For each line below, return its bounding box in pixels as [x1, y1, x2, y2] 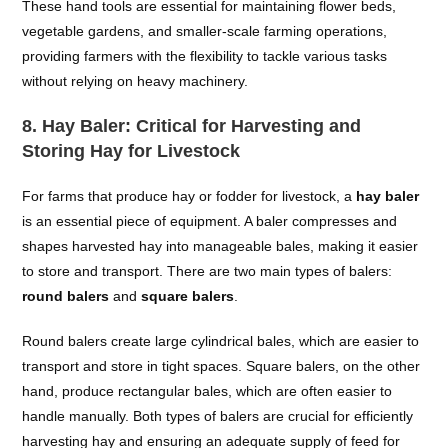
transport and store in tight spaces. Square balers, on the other [22, 358, 421, 374]
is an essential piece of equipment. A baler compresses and [22, 213, 398, 229]
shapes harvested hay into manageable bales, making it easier [22, 238, 419, 254]
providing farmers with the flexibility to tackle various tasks [22, 48, 388, 64]
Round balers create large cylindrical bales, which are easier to [22, 333, 420, 349]
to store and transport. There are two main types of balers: [22, 263, 393, 279]
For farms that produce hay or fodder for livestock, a [22, 188, 357, 204]
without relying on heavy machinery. [22, 73, 249, 89]
